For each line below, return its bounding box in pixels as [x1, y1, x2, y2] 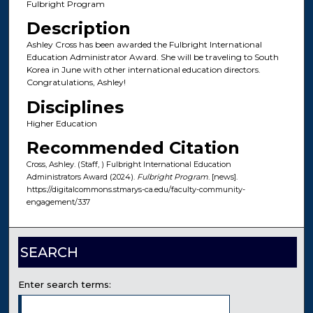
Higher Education [26, 117, 97, 129]
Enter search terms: [18, 279, 112, 290]
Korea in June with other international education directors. [26, 64, 261, 75]
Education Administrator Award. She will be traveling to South [26, 52, 279, 63]
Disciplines [26, 96, 124, 117]
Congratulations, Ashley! [26, 77, 126, 88]
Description [26, 18, 131, 39]
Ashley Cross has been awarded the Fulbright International [26, 39, 262, 50]
